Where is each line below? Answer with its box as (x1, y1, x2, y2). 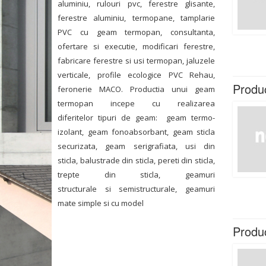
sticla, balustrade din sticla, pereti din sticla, (58, 155, 215, 166)
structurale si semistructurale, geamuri (58, 183, 215, 194)
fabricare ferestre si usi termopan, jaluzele (58, 55, 215, 66)
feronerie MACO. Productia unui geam (58, 84, 215, 94)
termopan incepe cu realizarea (58, 98, 215, 109)
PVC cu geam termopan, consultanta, (58, 27, 215, 37)
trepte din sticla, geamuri (58, 169, 215, 180)
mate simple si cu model (58, 198, 144, 208)
